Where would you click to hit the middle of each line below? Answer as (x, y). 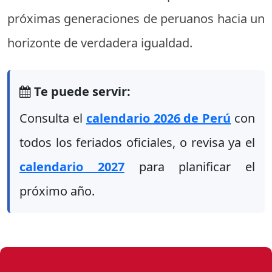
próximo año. (57, 191)
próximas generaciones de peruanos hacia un (136, 18)
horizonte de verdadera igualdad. (100, 42)
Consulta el (53, 118)
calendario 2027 (72, 166)
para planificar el (189, 166)
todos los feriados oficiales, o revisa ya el (137, 142)
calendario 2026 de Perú (158, 118)
